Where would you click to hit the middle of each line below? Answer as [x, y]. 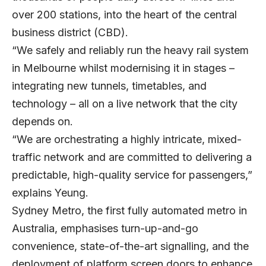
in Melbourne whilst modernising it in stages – [123, 68]
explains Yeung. [50, 193]
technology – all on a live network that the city [125, 104]
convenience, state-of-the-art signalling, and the [130, 246]
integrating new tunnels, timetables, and [109, 86]
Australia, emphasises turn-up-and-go [105, 229]
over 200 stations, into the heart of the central [124, 15]
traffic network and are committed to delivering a [132, 157]
